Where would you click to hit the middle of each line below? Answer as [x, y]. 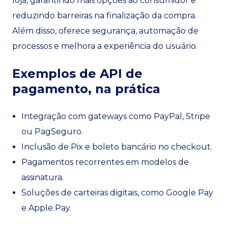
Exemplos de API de [77, 74]
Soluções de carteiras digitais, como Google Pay [117, 193]
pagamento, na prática [86, 89]
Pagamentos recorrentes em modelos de [105, 162]
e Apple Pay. [46, 208]
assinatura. [42, 177]
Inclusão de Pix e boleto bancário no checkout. [117, 147]
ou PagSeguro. [52, 132]
